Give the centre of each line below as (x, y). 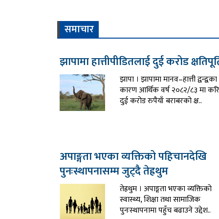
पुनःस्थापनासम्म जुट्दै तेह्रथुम (114, 172)
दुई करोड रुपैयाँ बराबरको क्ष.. (161, 101)
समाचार (79, 30)
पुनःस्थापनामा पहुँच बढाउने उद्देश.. (165, 211)
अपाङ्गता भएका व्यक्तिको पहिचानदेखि (133, 157)
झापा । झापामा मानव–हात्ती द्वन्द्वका (169, 80)
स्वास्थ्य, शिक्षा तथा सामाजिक (160, 200)
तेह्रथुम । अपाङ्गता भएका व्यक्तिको (166, 189)
